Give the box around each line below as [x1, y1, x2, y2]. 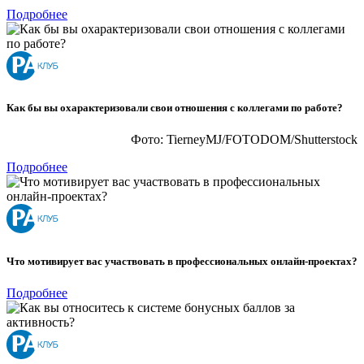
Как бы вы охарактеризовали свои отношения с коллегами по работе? [6, 102, 343, 115]
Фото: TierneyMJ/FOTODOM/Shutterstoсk [131, 132, 357, 147]
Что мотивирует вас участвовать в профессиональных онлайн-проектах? [6, 254, 357, 267]
